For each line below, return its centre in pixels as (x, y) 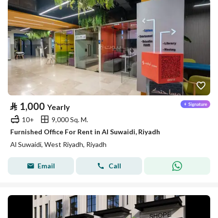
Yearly (59, 107)
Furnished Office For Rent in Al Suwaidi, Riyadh (85, 132)
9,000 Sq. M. (70, 119)
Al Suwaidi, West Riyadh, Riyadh (58, 144)
